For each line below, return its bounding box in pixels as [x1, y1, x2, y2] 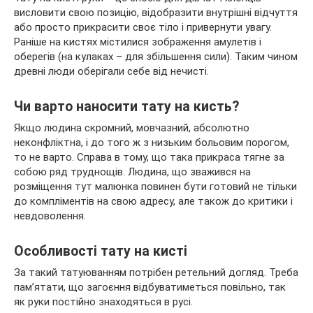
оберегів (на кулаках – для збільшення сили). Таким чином [14, 50, 298, 64]
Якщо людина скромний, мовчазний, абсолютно [14, 122, 249, 135]
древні [14, 65, 48, 78]
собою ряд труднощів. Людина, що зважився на [14, 166, 251, 179]
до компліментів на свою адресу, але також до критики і [14, 195, 293, 208]
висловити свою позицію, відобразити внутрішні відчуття [14, 6, 298, 20]
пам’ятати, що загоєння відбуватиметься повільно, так [14, 281, 286, 294]
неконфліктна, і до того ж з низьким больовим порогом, [14, 136, 289, 150]
